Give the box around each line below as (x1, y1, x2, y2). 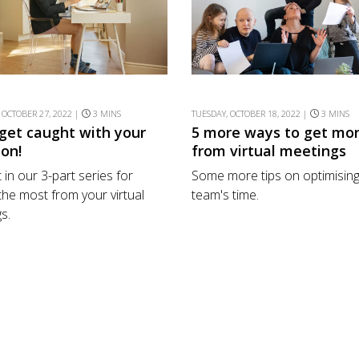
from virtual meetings (191, 140, 346, 160)
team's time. (191, 186, 259, 204)
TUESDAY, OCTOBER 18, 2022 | (191, 107, 310, 119)
